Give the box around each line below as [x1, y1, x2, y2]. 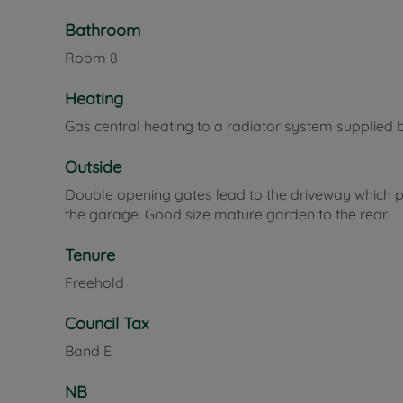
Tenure [65, 244, 115, 265]
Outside [65, 156, 121, 177]
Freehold [65, 273, 124, 291]
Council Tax [65, 312, 149, 334]
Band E [65, 341, 112, 360]
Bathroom [65, 19, 140, 40]
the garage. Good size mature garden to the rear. [65, 204, 389, 223]
